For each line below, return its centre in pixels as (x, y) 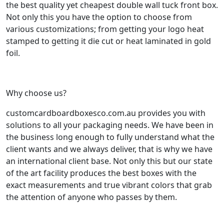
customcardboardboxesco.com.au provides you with (106, 113)
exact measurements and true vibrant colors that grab (109, 185)
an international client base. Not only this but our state (109, 161)
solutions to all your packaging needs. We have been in (110, 125)
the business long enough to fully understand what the (110, 137)
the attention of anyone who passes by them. (91, 197)
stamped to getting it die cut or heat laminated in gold (108, 41)
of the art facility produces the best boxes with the (101, 173)
